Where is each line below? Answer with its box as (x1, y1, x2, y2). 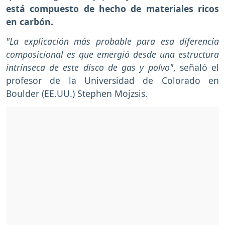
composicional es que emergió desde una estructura (6, 48, 219, 61)
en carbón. (6, 16, 53, 28)
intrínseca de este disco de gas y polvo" (6, 61, 173, 74)
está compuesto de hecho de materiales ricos (6, 3, 219, 15)
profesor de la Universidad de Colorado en (6, 74, 219, 87)
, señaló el (173, 61, 219, 74)
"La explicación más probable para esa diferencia (6, 35, 219, 48)
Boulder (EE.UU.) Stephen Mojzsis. (6, 87, 148, 100)
